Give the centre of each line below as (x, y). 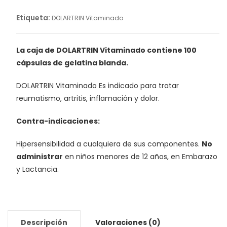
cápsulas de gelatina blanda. (72, 63)
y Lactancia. (37, 169)
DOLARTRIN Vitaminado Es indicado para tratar (97, 86)
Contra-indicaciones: (58, 121)
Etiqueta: (34, 18)
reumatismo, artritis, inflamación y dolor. (88, 99)
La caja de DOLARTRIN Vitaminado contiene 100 (106, 50)
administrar (39, 157)
